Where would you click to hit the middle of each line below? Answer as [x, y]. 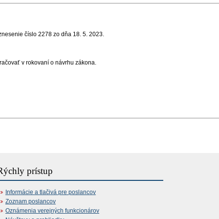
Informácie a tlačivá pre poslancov [51, 192]
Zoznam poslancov [31, 201]
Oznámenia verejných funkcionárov [52, 210]
